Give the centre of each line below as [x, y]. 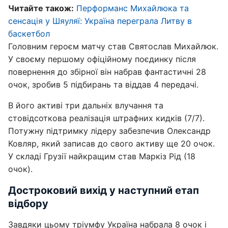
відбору [28, 204]
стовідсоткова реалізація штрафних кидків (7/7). [106, 118]
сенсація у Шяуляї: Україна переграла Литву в [100, 21]
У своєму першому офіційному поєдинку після [102, 59]
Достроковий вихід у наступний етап [104, 190]
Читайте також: [41, 8]
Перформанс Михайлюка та [133, 8]
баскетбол [29, 34]
